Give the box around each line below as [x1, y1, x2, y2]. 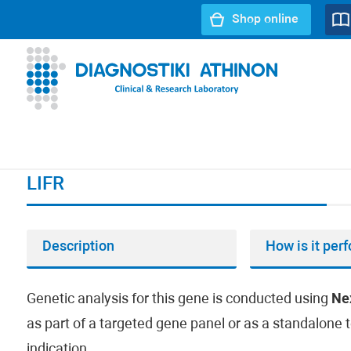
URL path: [69, 123, 120, 135]
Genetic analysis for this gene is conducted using [26, 292, 331, 307]
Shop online [232, 13, 299, 26]
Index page [119, 123, 173, 135]
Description [42, 240, 114, 255]
